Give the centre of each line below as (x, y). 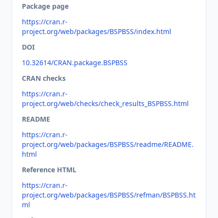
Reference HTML (49, 170)
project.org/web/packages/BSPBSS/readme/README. (108, 144)
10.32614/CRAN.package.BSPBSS (75, 63)
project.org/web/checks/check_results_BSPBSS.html (105, 103)
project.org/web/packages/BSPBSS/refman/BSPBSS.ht (109, 195)
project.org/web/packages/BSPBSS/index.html (97, 31)
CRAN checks (44, 78)
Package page (45, 6)
